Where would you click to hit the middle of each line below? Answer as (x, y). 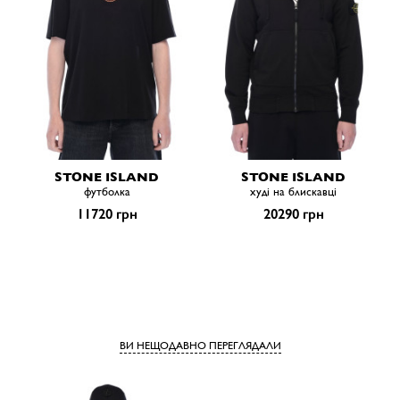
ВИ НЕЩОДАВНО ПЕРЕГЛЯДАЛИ (200, 346)
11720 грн (107, 214)
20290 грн (293, 214)
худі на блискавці (293, 192)
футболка (107, 192)
